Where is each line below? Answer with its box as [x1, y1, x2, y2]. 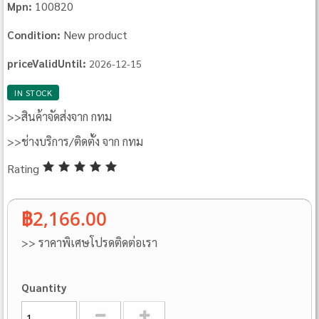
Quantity [21, 280, 68, 294]
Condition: [7, 28, 61, 42]
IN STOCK [14, 87, 53, 99]
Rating [7, 160, 43, 176]
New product [63, 27, 128, 43]
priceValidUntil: [7, 56, 87, 70]
